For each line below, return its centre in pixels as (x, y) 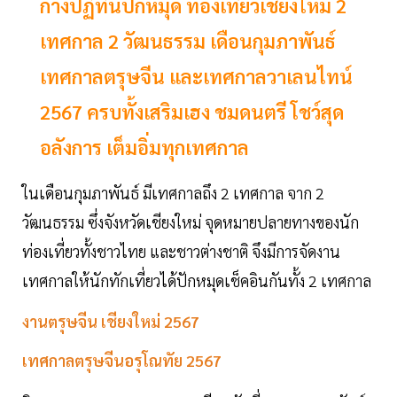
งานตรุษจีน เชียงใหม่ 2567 (111, 322)
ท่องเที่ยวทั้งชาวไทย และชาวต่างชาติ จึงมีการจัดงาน (181, 252)
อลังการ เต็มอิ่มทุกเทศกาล (144, 148)
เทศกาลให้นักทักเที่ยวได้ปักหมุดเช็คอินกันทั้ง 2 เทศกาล (198, 281)
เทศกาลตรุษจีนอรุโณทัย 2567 (122, 361)
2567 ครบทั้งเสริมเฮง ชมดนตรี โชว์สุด (192, 112)
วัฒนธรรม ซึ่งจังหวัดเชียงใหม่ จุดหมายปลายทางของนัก (191, 222)
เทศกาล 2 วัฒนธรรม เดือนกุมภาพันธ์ (188, 41)
